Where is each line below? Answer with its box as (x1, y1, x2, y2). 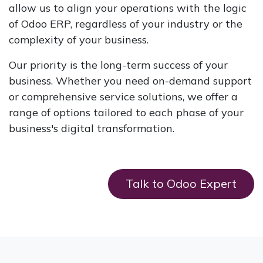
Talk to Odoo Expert (126, 176, 237, 191)
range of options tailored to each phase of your (9, 105, 244, 119)
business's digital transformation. (9, 121, 174, 135)
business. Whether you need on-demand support (9, 73, 252, 87)
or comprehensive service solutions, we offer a (9, 89, 238, 103)
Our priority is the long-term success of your (9, 58, 228, 72)
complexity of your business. (9, 32, 149, 46)
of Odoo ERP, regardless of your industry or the (9, 16, 242, 31)
